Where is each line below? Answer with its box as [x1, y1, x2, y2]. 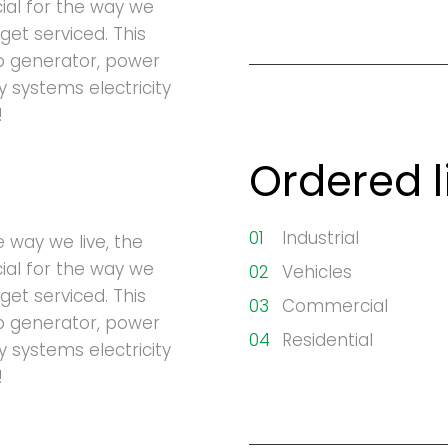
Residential [282, 328, 373, 352]
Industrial [282, 226, 359, 250]
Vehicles [282, 260, 352, 284]
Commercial [282, 294, 388, 318]
